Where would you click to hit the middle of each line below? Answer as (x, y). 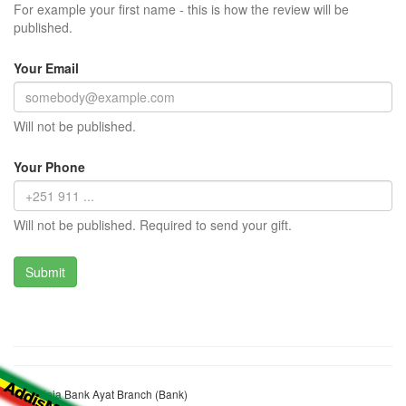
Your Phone (49, 167)
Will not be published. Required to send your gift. (153, 225)
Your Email (46, 68)
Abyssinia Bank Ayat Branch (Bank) (101, 394)
